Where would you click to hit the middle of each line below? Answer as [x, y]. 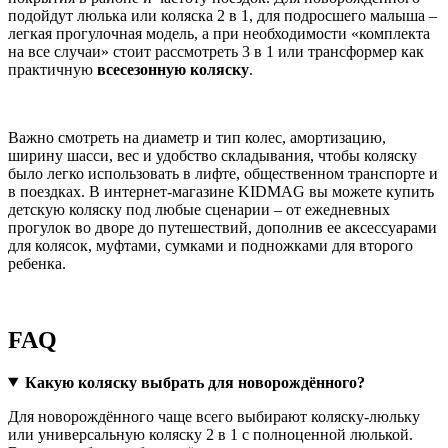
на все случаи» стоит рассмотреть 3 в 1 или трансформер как [216, 51]
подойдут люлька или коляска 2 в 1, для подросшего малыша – [222, 15]
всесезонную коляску [173, 69]
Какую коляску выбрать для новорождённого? [194, 382]
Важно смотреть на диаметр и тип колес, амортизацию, [197, 137]
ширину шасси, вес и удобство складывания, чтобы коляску [212, 155]
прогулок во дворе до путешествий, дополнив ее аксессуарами [222, 227]
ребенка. [37, 263]
